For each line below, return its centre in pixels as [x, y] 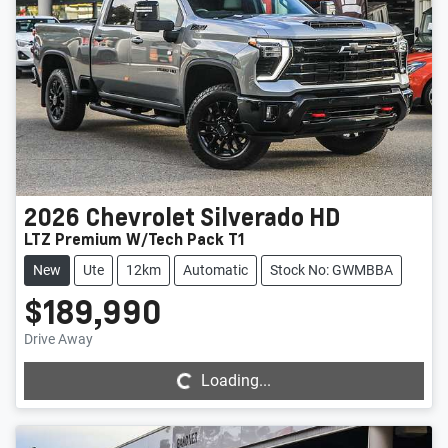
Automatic [215, 269]
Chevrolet [140, 216]
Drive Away [58, 338]
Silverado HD [270, 216]
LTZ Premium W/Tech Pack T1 [134, 238]
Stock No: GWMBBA [331, 269]
